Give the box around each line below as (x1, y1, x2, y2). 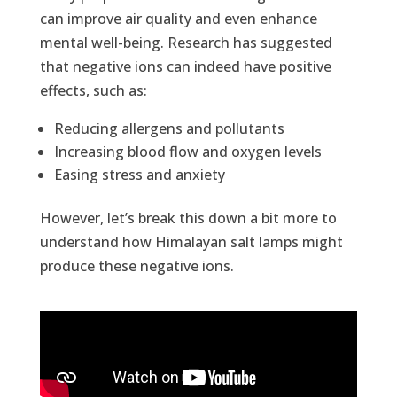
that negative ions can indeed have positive (39, 57, 331, 77)
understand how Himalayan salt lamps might (39, 232, 343, 253)
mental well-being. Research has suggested (39, 33, 332, 53)
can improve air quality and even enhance (39, 9, 317, 29)
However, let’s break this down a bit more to (39, 208, 337, 229)
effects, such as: (39, 81, 147, 101)
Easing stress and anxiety (53, 165, 225, 185)
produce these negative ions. (39, 256, 234, 276)
